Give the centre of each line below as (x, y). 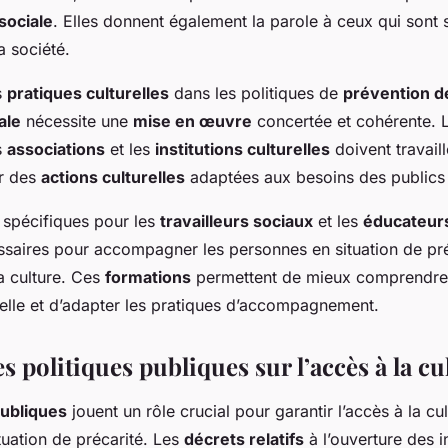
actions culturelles (113, 177)
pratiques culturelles (88, 93)
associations (56, 149)
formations (148, 277)
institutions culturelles (242, 149)
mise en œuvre (192, 121)
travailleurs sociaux (236, 221)
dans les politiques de (256, 93)
